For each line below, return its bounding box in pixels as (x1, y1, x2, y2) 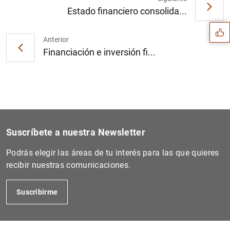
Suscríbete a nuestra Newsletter (6, 126, 146, 138)
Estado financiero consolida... (67, 6, 187, 17)
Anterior (43, 35, 69, 44)
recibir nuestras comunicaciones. (6, 160, 131, 170)
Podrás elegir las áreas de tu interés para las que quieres (6, 147, 219, 158)
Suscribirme (16, 187, 58, 196)
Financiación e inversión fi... (43, 47, 156, 58)
